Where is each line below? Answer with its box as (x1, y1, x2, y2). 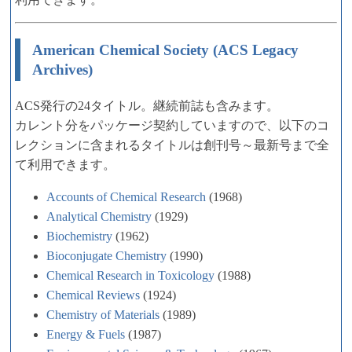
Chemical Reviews (46, 288, 140, 302)
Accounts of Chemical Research (46, 189, 206, 203)
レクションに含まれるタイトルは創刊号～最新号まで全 (15, 137, 329, 152)
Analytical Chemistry (46, 209, 152, 223)
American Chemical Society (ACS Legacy (31, 41, 299, 58)
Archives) (31, 60, 93, 78)
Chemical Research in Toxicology (46, 268, 214, 282)
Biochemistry (46, 229, 112, 243)
